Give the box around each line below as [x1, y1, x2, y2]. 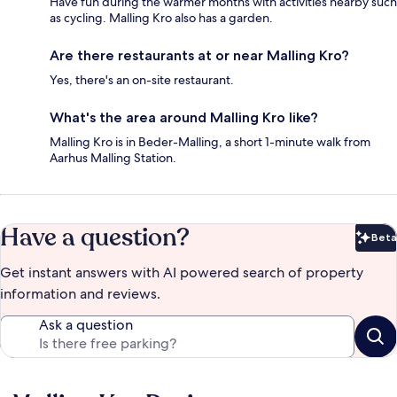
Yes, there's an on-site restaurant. [50, 72, 234, 89]
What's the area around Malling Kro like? [50, 109, 318, 127]
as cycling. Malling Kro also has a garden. [50, 10, 273, 27]
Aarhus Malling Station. [50, 150, 176, 167]
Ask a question [39, 315, 133, 335]
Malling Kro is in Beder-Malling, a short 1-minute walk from [50, 134, 370, 151]
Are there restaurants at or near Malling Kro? [50, 47, 349, 65]
